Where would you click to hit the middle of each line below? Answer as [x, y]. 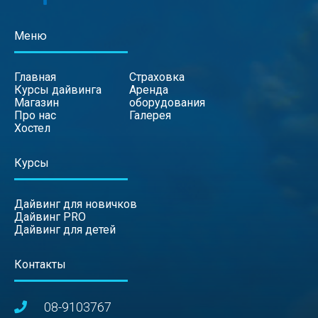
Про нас [35, 115]
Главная [35, 77]
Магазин [37, 103]
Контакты [40, 264]
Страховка [157, 77]
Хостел [32, 128]
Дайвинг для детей [65, 230]
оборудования [167, 103]
